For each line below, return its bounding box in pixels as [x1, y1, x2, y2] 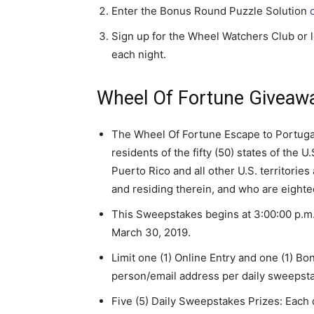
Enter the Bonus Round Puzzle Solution [111, 4, 310, 18]
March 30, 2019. [111, 226, 191, 239]
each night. [111, 48, 166, 61]
